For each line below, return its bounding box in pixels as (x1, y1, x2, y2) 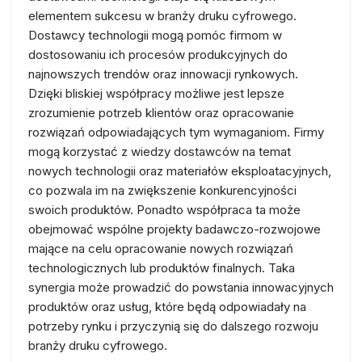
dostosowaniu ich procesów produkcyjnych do (28, 47, 288, 62)
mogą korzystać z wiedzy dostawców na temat (28, 144, 291, 159)
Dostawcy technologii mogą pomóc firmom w (28, 27, 282, 43)
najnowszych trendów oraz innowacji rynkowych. (28, 66, 298, 82)
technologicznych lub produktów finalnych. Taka (28, 260, 295, 276)
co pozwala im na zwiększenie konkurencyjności (28, 183, 297, 198)
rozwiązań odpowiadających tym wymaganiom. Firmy (28, 124, 324, 140)
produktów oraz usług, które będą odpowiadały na (28, 299, 306, 314)
